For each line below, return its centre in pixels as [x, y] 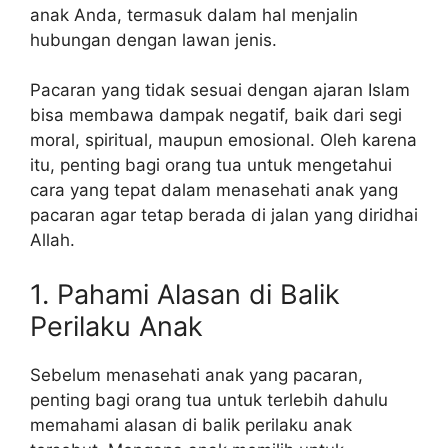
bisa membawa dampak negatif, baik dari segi [216, 115]
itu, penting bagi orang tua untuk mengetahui [211, 165]
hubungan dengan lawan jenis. [153, 39]
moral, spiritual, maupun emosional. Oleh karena [223, 140]
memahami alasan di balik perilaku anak [191, 424]
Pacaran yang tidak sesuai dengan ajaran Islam [220, 90]
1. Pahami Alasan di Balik [185, 294]
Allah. [52, 240]
